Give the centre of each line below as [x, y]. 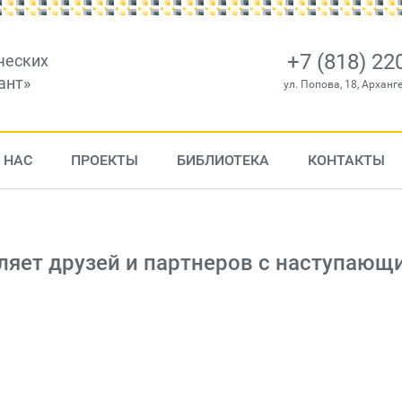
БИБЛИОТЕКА [223, 160]
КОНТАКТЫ [346, 160]
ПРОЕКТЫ [104, 160]
